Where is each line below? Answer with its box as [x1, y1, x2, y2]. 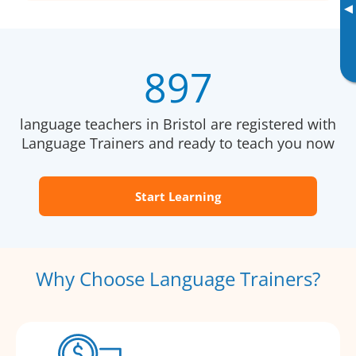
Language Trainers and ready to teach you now [21, 133, 335, 153]
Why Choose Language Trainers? [36, 265, 320, 292]
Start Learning [135, 188, 221, 205]
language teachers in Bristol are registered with [20, 114, 336, 134]
